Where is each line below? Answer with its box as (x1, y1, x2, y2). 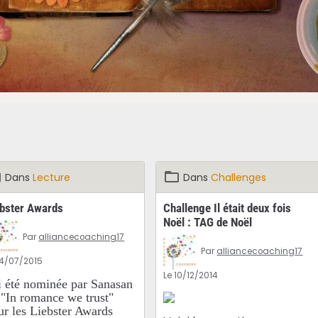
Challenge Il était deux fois (163, 200, 292, 215)
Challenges (211, 170, 267, 185)
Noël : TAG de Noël (163, 214, 253, 229)
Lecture (33, 170, 71, 185)
